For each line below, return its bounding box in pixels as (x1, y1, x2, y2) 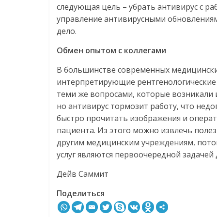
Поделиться (57, 188, 105, 199)
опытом (85, 45, 116, 56)
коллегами (124, 45, 166, 56)
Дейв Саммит (57, 169, 108, 180)
